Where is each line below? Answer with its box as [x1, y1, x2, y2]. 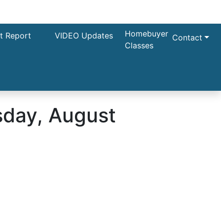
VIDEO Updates [55, 31, 113, 40]
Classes [125, 40, 154, 50]
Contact [172, 33, 203, 42]
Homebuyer [125, 29, 169, 38]
